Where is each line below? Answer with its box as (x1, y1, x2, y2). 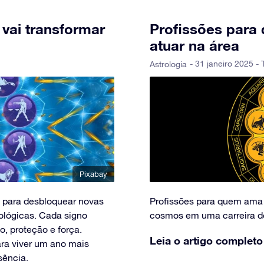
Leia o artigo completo (150, 233, 263, 247)
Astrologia (150, 59, 187, 69)
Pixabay (80, 169, 107, 179)
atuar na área (150, 37, 239, 54)
